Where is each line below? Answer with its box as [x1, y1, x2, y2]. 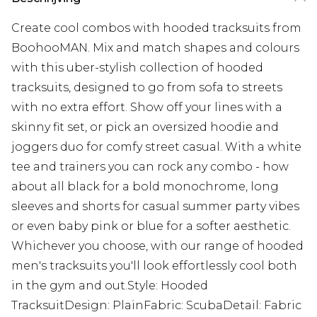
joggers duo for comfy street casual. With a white [11, 140, 301, 154]
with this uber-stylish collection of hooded [11, 61, 263, 75]
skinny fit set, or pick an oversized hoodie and [11, 120, 279, 134]
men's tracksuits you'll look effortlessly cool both [11, 259, 297, 273]
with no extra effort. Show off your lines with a [11, 100, 282, 115]
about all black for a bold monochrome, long [11, 180, 279, 194]
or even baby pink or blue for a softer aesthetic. [11, 219, 291, 234]
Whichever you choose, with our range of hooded [11, 239, 304, 253]
